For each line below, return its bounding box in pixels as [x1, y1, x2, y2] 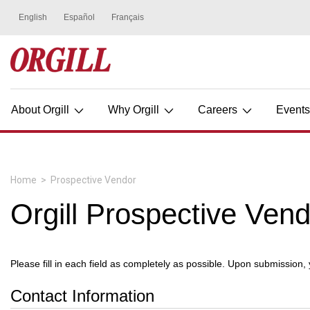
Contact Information [10, 286, 154, 305]
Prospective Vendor [51, 174, 136, 185]
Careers [198, 104, 240, 116]
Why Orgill [108, 104, 162, 116]
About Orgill [11, 104, 72, 116]
